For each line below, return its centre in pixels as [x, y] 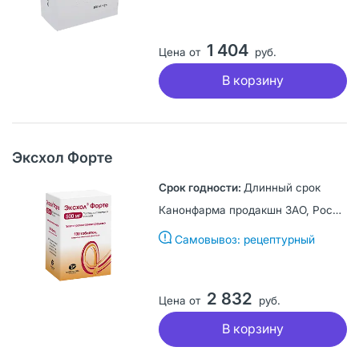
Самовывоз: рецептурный [244, 239]
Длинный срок [282, 187]
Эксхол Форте [63, 157]
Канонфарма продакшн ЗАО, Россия [337, 210]
